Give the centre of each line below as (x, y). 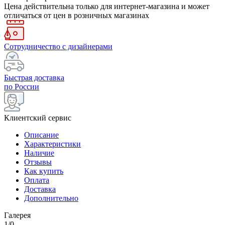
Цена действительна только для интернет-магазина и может (107, 6)
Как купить (44, 171)
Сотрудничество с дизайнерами (58, 46)
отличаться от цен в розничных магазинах (77, 15)
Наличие (39, 153)
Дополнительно (51, 198)
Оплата (37, 180)
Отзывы (38, 162)
